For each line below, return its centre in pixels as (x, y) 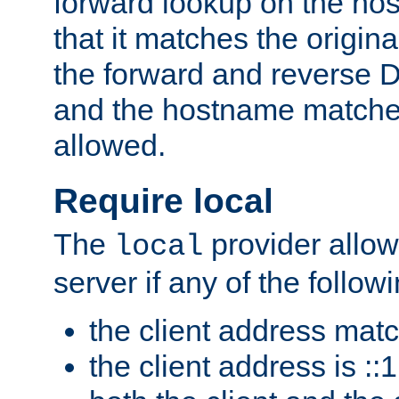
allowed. (110, 146)
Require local (163, 201)
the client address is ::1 (243, 366)
